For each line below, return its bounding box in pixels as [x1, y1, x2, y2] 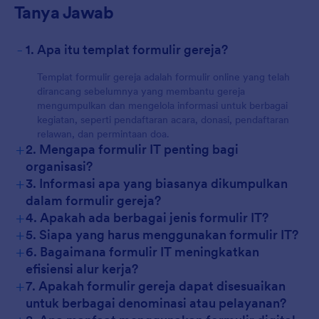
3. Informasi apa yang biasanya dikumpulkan [26, 175, 288, 192]
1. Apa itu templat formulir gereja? [26, 41, 228, 58]
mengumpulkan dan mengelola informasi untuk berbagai [37, 99, 288, 112]
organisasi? [26, 158, 93, 174]
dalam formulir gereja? [26, 192, 161, 209]
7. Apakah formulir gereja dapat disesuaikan [26, 278, 286, 294]
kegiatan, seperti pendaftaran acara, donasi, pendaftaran [37, 113, 289, 126]
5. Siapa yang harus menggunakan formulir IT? [26, 226, 298, 243]
